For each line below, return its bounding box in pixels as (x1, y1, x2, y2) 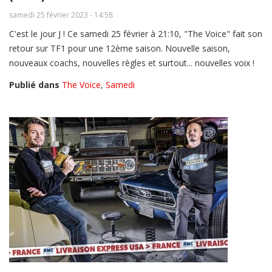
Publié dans (9, 78, 59, 90)
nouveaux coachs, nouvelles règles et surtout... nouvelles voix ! (9, 56, 254, 69)
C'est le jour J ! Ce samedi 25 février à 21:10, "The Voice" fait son (9, 27, 262, 39)
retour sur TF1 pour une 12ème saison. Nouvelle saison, (9, 42, 230, 54)
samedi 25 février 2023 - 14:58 (9, 9, 113, 20)
